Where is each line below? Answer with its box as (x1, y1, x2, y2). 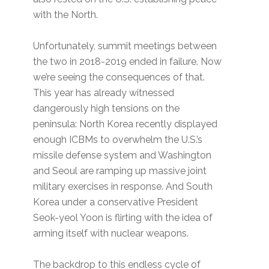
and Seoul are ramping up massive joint (33, 165, 207, 177)
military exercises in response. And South (33, 181, 213, 193)
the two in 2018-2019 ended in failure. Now (33, 56, 222, 68)
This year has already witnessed (33, 87, 175, 99)
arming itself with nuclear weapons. (33, 228, 189, 240)
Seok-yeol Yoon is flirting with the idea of (33, 212, 213, 224)
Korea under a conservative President (33, 196, 199, 208)
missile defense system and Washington (33, 150, 212, 162)
